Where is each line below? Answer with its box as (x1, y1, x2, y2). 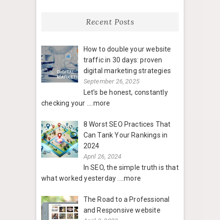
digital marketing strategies (83, 67, 171, 75)
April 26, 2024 (83, 153, 122, 161)
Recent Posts (86, 17, 134, 27)
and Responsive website (83, 206, 161, 215)
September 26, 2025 (83, 78, 140, 85)
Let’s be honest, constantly (83, 88, 168, 97)
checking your (41, 99, 87, 108)
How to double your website (83, 45, 171, 54)
